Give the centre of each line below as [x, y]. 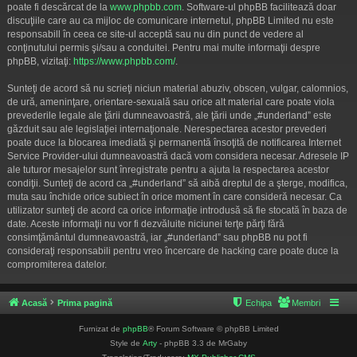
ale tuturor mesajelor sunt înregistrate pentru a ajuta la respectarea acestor [168, 169]
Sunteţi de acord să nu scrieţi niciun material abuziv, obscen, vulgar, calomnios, [178, 88]
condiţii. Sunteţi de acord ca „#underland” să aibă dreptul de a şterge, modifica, [177, 183]
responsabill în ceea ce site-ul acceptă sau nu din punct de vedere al [155, 34]
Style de [126, 343]
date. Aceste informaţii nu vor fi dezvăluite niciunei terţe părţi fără [146, 224]
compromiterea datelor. [57, 264]
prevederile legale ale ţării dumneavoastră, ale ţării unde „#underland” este [169, 115]
